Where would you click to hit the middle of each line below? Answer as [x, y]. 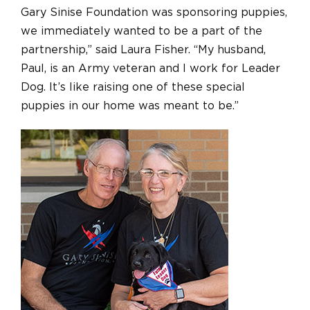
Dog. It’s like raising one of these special [133, 87]
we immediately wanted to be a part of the [142, 31]
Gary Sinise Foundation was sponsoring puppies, [154, 12]
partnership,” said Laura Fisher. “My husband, [143, 49]
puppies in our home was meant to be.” [130, 106]
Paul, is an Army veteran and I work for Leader [151, 68]
